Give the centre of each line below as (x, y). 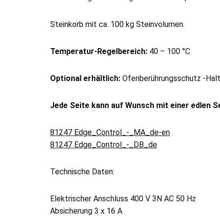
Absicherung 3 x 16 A (86, 211)
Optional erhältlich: (85, 78)
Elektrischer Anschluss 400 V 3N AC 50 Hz (123, 199)
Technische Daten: (82, 172)
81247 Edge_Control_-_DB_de (104, 145)
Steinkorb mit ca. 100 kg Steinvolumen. (117, 24)
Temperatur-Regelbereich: (99, 51)
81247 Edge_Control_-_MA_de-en (110, 132)
